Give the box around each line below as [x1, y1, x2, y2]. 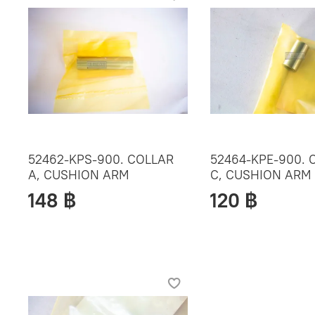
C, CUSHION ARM [210, 167, 312, 184]
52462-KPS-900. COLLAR [28, 151, 174, 168]
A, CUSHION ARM [28, 167, 129, 184]
